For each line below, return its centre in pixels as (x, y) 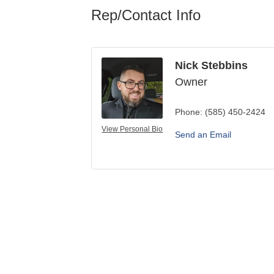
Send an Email (203, 134)
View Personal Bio (132, 129)
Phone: (189, 112)
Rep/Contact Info (146, 15)
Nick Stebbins (212, 65)
